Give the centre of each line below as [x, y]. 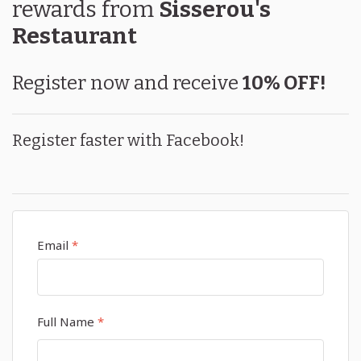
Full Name [66, 322]
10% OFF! [284, 83]
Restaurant [75, 36]
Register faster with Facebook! [128, 140]
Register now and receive [127, 83]
